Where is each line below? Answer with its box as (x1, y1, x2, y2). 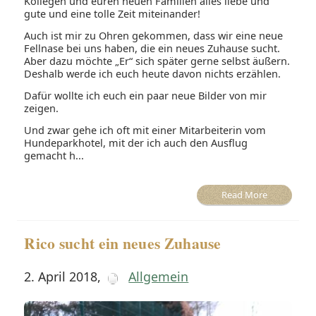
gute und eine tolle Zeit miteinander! (24, 6, 201, 21)
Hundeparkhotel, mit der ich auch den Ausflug (24, 135, 248, 150)
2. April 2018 (24, 268, 98, 286)
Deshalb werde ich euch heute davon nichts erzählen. (24, 66, 281, 81)
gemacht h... (24, 148, 85, 163)
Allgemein (128, 268, 189, 286)
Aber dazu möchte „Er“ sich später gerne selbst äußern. (24, 54, 291, 68)
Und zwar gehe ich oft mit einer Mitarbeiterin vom (24, 123, 267, 138)
